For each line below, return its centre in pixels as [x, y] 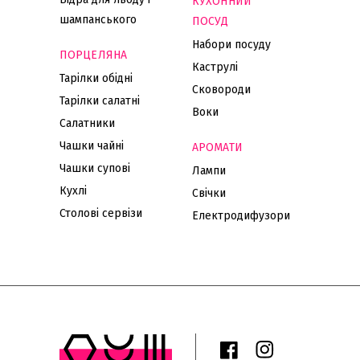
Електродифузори [241, 216]
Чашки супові [95, 168]
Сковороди [221, 90]
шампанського [98, 20]
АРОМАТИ [217, 147]
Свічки [209, 193]
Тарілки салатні [100, 101]
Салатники [87, 123]
